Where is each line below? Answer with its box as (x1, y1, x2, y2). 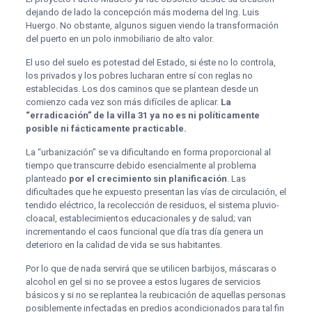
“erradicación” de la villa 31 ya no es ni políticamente (25, 109, 260, 120)
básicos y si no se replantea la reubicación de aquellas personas (25, 289, 286, 300)
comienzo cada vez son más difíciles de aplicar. (25, 96, 221, 107)
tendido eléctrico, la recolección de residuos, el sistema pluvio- (25, 199, 279, 210)
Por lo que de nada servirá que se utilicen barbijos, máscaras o (25, 263, 276, 274)
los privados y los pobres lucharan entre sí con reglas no (25, 70, 253, 81)
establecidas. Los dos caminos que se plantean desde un (25, 83, 258, 94)
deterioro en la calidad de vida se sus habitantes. (25, 239, 222, 250)
